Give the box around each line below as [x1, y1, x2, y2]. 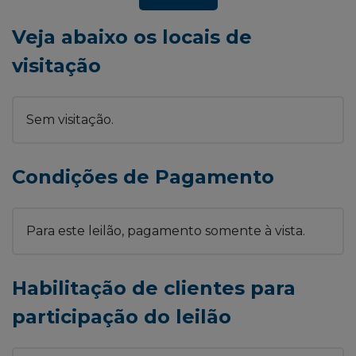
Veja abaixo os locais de [12, 25, 252, 49]
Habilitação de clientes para [12, 277, 296, 300]
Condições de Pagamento [12, 165, 274, 189]
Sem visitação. [26, 112, 114, 128]
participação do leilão [12, 305, 231, 329]
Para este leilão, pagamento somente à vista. [26, 223, 305, 239]
